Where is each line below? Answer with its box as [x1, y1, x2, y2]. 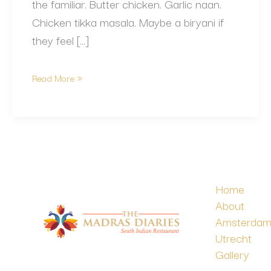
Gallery [215, 244, 249, 263]
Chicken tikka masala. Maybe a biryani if [32, 13, 224, 31]
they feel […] [32, 31, 88, 50]
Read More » [32, 70, 82, 85]
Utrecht [215, 228, 252, 247]
